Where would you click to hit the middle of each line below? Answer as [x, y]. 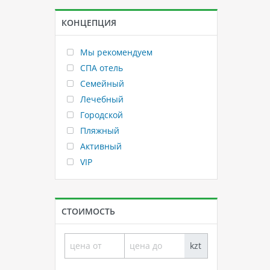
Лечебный [101, 99]
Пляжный [99, 130]
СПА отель [100, 67]
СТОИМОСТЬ [88, 211]
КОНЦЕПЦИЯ [89, 22]
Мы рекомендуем [115, 52]
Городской [100, 115]
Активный [100, 146]
